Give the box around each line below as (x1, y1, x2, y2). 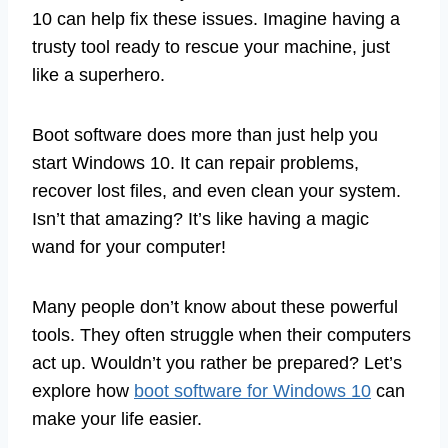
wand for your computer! (32, 237, 226, 258)
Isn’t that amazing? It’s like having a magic (32, 209, 369, 230)
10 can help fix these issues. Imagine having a (32, 9, 400, 30)
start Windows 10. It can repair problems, (32, 153, 359, 174)
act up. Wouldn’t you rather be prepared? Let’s (32, 353, 402, 374)
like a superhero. (32, 65, 165, 86)
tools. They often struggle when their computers (32, 325, 411, 346)
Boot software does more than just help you (32, 125, 378, 146)
